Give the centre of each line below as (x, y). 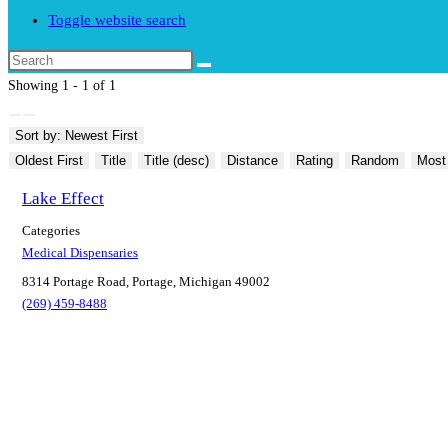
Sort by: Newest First (76, 135)
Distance (252, 160)
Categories (51, 231)
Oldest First (49, 160)
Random (375, 160)
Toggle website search (117, 20)
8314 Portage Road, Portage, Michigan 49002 (146, 281)
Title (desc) (176, 160)
